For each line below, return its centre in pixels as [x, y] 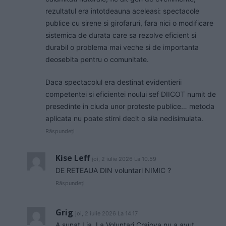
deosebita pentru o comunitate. [97, 59]
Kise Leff [73, 158]
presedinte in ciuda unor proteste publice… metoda [130, 106]
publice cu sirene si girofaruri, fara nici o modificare [129, 23]
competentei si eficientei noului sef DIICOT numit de [131, 94]
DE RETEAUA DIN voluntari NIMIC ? [113, 170]
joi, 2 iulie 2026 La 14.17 [106, 213]
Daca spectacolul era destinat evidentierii [114, 82]
